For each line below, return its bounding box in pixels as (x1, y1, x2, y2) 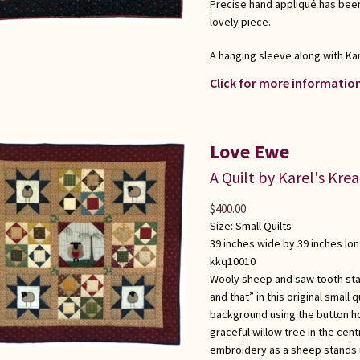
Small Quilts (235, 218, 292, 233)
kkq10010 (209, 253, 256, 268)
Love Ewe (209, 138, 289, 164)
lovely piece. (209, 14, 271, 29)
